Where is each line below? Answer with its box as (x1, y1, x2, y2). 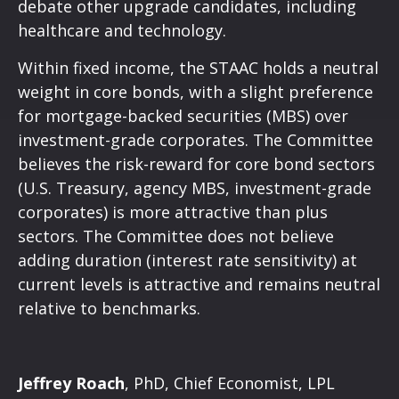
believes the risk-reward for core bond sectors (18, 152, 375, 175)
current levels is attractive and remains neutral (18, 273, 380, 295)
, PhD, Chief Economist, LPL (125, 371, 335, 394)
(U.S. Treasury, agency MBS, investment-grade (18, 176, 371, 199)
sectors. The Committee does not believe (18, 224, 334, 247)
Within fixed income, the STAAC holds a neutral (18, 56, 379, 78)
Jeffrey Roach (18, 371, 125, 394)
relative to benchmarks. (18, 297, 200, 319)
